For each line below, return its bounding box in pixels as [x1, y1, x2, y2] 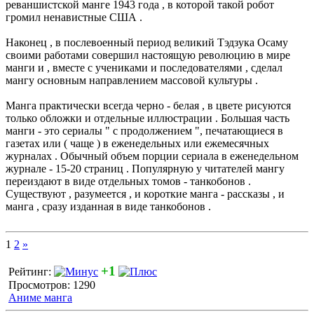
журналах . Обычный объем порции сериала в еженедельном [6, 150, 299, 162]
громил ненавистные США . [6, 11, 142, 23]
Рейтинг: [6, 266, 54, 278]
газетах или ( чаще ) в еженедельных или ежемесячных [6, 137, 269, 149]
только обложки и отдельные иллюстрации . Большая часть [6, 112, 289, 124]
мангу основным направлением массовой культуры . [6, 74, 258, 86]
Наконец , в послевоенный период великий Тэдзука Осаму [6, 36, 288, 48]
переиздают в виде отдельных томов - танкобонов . [6, 175, 251, 187]
